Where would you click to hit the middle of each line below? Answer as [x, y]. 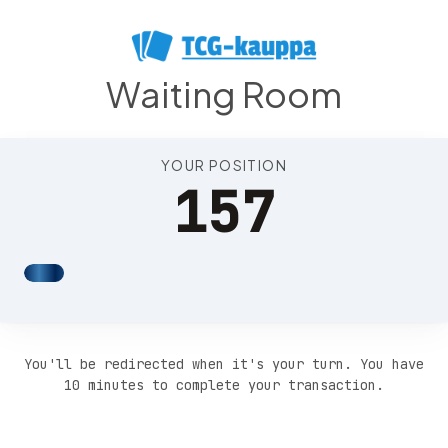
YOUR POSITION [224, 165]
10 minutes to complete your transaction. [224, 385]
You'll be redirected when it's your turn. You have [224, 364]
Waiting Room [224, 93]
